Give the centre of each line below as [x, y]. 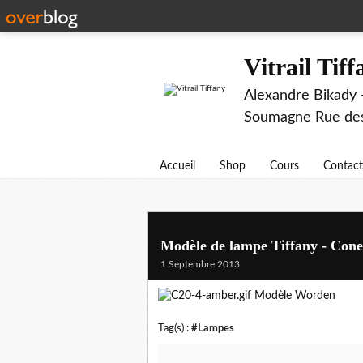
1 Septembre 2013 [200, 264]
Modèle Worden [293, 296]
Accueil [177, 166]
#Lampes [213, 329]
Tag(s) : [175, 329]
